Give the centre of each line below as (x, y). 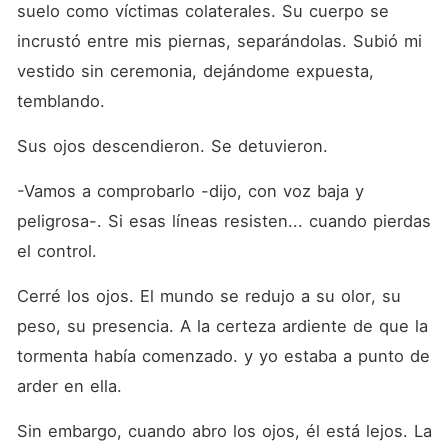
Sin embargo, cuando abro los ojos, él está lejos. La (224, 431)
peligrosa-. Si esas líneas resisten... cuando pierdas (223, 221)
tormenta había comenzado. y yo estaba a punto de (223, 356)
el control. (56, 251)
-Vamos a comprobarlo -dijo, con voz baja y (190, 191)
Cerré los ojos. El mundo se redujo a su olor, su (208, 296)
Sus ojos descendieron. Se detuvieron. (172, 146)
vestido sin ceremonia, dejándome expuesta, (195, 71)
